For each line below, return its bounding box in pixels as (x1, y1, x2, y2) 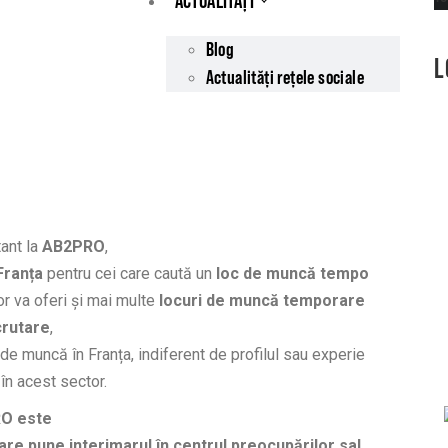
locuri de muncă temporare (155, 291, 365, 310)
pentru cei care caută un (43, 264, 216, 283)
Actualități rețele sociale (205, 66, 364, 88)
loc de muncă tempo (216, 264, 369, 283)
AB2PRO (42, 237, 105, 256)
